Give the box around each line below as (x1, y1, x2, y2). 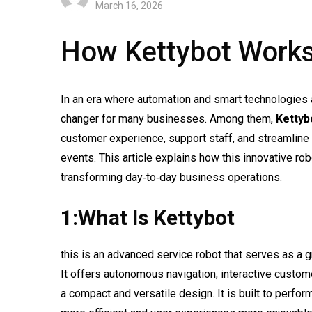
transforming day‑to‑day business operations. (61, 170, 282, 184)
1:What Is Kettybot (61, 205, 235, 230)
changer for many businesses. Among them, (61, 111, 276, 125)
